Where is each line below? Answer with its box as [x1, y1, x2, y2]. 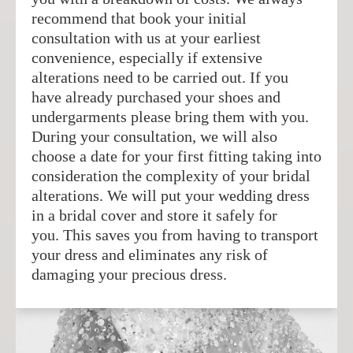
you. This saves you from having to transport [32, 226, 318, 244]
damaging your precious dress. [32, 266, 227, 284]
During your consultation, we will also [32, 128, 277, 146]
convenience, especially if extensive [32, 49, 262, 67]
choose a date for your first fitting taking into [32, 147, 321, 165]
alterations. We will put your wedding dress [32, 187, 310, 205]
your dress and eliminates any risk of [32, 246, 268, 264]
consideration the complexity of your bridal [32, 167, 310, 185]
